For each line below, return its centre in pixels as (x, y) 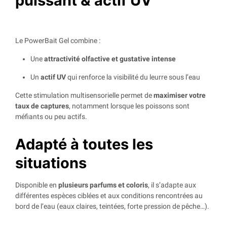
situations (51, 163)
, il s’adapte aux (172, 185)
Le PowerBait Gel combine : (58, 41)
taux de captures (42, 106)
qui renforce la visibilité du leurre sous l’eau (133, 77)
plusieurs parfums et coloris (103, 185)
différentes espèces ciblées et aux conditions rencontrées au (109, 196)
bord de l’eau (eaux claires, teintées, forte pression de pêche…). (112, 206)
